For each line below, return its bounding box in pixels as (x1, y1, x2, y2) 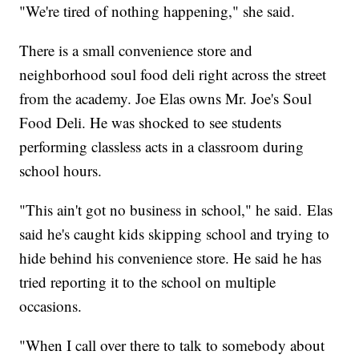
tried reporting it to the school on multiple (19, 272, 276, 292)
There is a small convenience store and (19, 40, 253, 61)
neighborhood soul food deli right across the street (19, 64, 327, 85)
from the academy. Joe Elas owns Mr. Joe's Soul (19, 88, 313, 109)
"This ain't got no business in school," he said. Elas (19, 200, 333, 220)
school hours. (19, 160, 103, 181)
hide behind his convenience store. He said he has (19, 248, 322, 268)
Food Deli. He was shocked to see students (19, 112, 282, 133)
